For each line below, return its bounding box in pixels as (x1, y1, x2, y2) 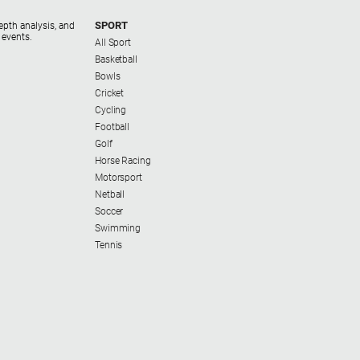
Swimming (95, 223, 141, 235)
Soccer (95, 206, 124, 218)
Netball (95, 189, 125, 201)
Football (95, 121, 130, 133)
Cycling (95, 104, 127, 117)
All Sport (95, 37, 131, 49)
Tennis (95, 239, 123, 252)
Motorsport (95, 172, 142, 184)
